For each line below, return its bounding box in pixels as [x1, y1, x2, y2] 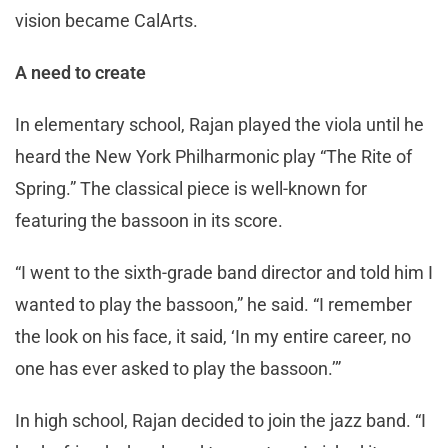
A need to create [15, 61, 146, 83]
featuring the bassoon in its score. [15, 209, 283, 231]
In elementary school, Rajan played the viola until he [15, 113, 424, 135]
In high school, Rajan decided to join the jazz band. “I [15, 409, 426, 431]
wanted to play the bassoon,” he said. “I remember [15, 293, 412, 315]
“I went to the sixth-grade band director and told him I [15, 261, 433, 283]
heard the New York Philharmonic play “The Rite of [15, 145, 412, 167]
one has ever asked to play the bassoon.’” [15, 357, 341, 379]
